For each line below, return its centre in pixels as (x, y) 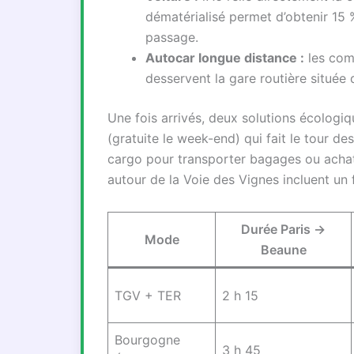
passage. (172, 37)
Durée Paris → (283, 229)
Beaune (283, 250)
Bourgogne (147, 340)
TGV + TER (148, 296)
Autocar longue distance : (225, 58)
